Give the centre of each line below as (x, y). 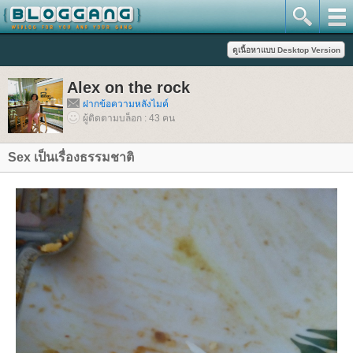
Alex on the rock (128, 87)
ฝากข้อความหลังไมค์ (126, 104)
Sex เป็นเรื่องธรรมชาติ (71, 157)
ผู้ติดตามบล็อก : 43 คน (129, 118)
